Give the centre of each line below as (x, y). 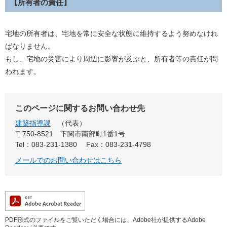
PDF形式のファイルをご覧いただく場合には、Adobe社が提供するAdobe (105, 220)
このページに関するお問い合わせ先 (80, 108)
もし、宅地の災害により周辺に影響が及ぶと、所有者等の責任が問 (111, 59)
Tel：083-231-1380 (46, 145)
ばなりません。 (30, 46)
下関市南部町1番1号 (93, 134)
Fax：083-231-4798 (119, 145)
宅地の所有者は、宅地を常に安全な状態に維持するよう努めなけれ (111, 34)
